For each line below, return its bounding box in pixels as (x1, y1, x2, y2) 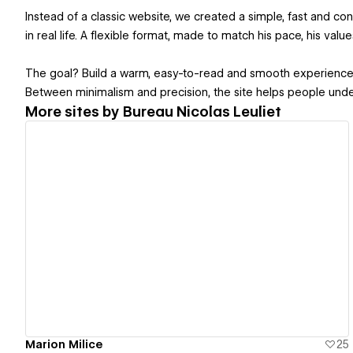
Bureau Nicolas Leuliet (123, 102, 281, 120)
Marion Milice (25, 337, 102, 351)
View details (143, 221, 218, 236)
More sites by (25, 102, 123, 120)
